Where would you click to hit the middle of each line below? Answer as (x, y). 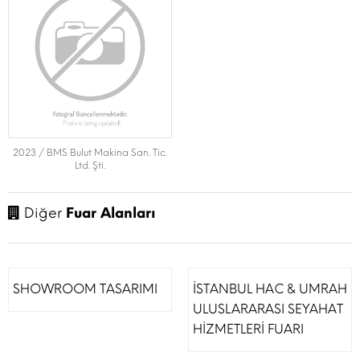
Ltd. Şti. (90, 166)
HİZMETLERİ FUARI (248, 329)
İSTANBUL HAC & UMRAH (270, 289)
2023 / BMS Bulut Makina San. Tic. (90, 153)
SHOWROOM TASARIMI (85, 289)
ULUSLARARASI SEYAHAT (268, 309)
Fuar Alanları (111, 213)
